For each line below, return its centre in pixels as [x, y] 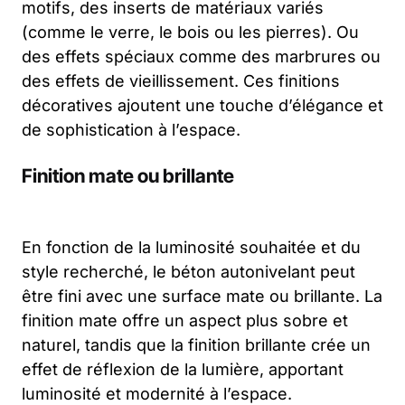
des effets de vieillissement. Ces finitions [181, 81]
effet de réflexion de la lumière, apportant [183, 370]
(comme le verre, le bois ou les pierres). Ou [190, 33]
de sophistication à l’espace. [131, 130]
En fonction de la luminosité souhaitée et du [191, 248]
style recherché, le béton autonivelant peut [188, 272]
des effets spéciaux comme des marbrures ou [201, 57]
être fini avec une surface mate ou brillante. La [202, 297]
